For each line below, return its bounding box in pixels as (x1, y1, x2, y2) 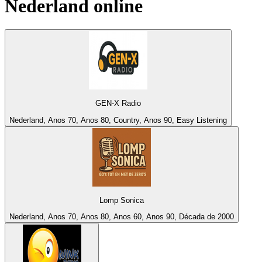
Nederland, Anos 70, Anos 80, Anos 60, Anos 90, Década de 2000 (9, 212, 234, 222)
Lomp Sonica (99, 196, 144, 205)
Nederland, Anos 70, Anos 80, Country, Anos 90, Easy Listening (9, 115, 227, 125)
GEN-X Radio (95, 99, 141, 108)
